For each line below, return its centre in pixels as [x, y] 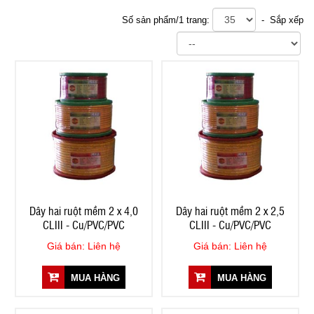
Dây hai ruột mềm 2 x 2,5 [230, 210]
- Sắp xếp [280, 20]
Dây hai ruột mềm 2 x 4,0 [83, 210]
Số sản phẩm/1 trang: [167, 20]
